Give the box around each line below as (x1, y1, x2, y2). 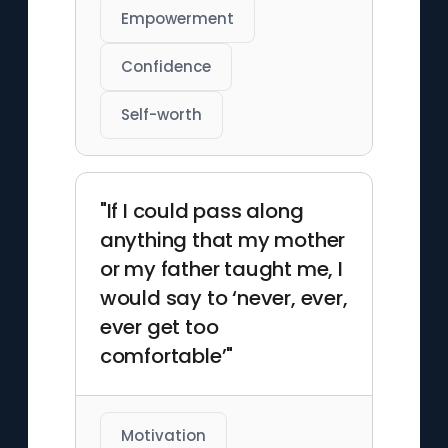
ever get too (99, 313, 219, 341)
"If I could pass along (99, 197, 304, 225)
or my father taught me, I (99, 255, 343, 283)
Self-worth (120, 104, 202, 125)
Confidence (120, 56, 211, 77)
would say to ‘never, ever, (99, 284, 348, 312)
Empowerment (120, 8, 234, 29)
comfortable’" (99, 342, 234, 370)
